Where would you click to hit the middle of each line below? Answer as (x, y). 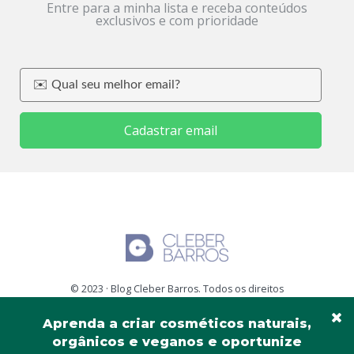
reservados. (177, 306)
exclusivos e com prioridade (177, 21)
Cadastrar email (171, 130)
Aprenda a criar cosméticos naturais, (177, 324)
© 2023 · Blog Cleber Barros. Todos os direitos (177, 288)
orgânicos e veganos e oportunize (177, 342)
